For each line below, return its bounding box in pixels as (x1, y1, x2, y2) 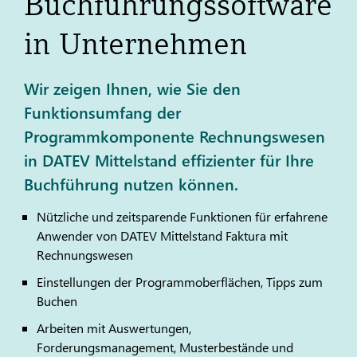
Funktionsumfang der (24, 100, 181, 123)
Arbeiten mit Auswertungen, (37, 320, 191, 336)
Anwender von (37, 227, 120, 244)
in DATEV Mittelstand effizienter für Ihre (24, 148, 314, 171)
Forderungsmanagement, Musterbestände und (37, 339, 293, 355)
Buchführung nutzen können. (24, 172, 238, 194)
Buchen (37, 292, 77, 309)
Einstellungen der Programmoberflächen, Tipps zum (37, 273, 323, 290)
